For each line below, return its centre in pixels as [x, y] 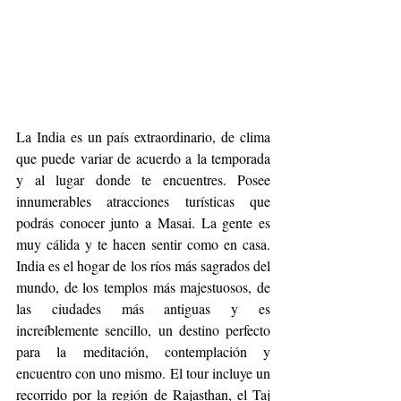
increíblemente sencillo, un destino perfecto [143, 330]
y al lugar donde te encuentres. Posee [143, 180]
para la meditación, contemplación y [143, 352]
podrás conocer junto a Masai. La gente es [143, 223]
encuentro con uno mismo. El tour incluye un [143, 373]
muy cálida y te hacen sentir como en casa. [143, 244]
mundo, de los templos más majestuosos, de [143, 287]
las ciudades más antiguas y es [143, 309]
